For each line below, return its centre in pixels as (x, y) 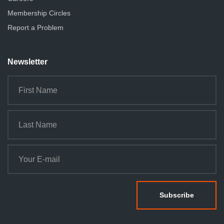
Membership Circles (39, 13)
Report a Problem (35, 27)
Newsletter (27, 61)
